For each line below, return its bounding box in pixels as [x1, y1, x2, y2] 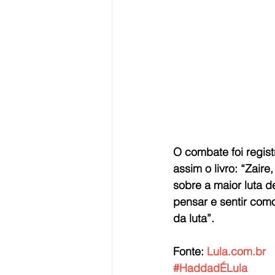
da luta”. [173, 211, 214, 226]
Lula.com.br [207, 244, 266, 259]
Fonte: [173, 244, 207, 259]
